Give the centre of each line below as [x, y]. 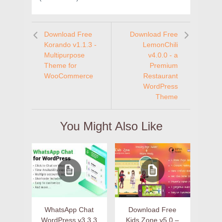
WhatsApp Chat [69, 210]
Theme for [60, 66]
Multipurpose [64, 55]
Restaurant [161, 76]
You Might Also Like [111, 126]
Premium [164, 66]
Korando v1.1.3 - [70, 45]
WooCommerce [69, 76]
